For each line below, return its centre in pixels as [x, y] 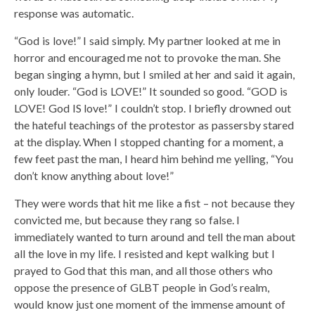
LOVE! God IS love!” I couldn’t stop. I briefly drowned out [153, 108]
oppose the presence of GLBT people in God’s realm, [142, 287]
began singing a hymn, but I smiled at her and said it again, [154, 74]
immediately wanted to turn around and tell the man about [155, 236]
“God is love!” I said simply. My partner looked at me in [147, 40]
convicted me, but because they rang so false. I [127, 219]
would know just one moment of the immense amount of [150, 304]
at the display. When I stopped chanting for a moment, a [149, 141]
